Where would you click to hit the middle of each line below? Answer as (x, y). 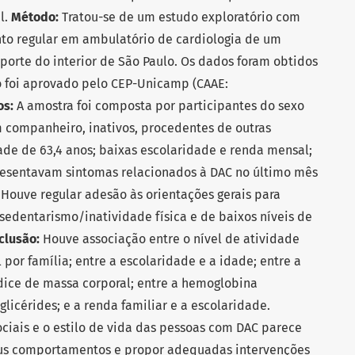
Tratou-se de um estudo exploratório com (179, 17)
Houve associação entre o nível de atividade (170, 239)
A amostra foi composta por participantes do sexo (159, 105)
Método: (35, 17)
